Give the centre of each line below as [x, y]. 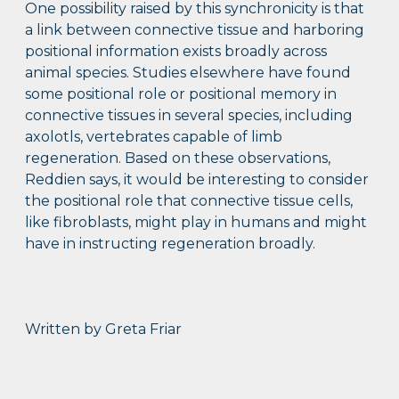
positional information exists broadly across [176, 52]
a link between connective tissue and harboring [195, 30]
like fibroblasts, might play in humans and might [196, 223]
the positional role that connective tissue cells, [189, 201]
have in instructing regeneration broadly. [171, 244]
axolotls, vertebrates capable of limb [154, 137]
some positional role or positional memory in [181, 94]
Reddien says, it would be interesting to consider [197, 180]
